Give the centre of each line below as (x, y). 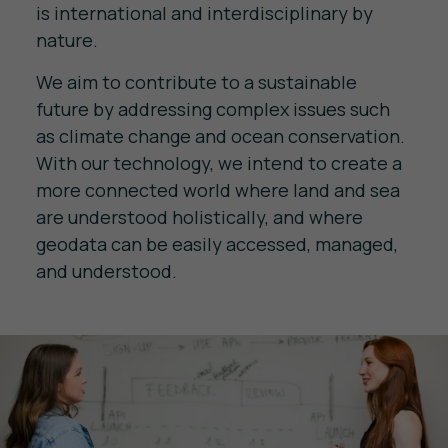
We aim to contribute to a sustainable (196, 81)
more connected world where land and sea (217, 189)
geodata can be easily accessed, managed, (216, 243)
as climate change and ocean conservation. (220, 135)
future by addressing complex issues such (212, 108)
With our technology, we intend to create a (218, 162)
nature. (66, 39)
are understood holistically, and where (199, 216)
